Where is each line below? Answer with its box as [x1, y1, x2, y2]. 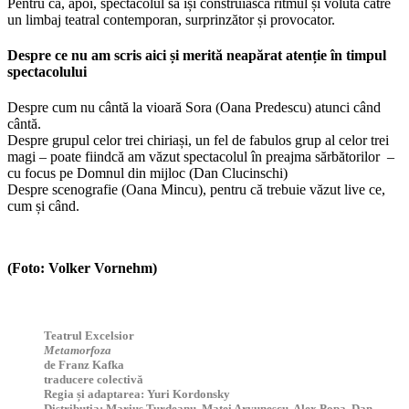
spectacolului [7, 64, 87, 80]
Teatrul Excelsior [44, 328, 134, 342]
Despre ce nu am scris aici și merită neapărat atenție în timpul [7, 47, 386, 64]
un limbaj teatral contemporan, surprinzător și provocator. [7, 11, 335, 27]
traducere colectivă [44, 372, 143, 386]
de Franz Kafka [44, 357, 124, 372]
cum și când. [7, 198, 79, 215]
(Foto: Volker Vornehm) [7, 260, 157, 277]
